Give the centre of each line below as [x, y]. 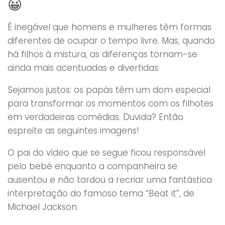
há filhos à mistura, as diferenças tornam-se [102, 54]
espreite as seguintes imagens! [73, 130]
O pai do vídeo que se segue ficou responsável [106, 152]
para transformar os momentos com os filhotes [110, 103]
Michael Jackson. [43, 207]
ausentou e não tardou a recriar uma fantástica [110, 180]
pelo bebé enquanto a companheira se [92, 166]
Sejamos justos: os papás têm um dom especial [109, 90]
